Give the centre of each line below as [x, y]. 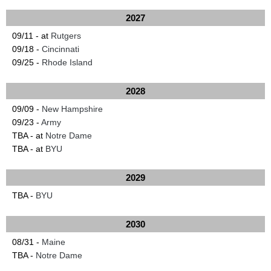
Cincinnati [60, 49]
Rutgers [66, 36]
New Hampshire [72, 109]
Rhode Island [67, 62]
